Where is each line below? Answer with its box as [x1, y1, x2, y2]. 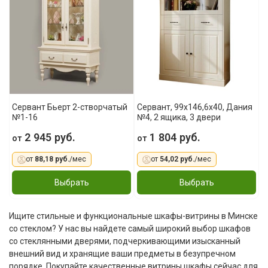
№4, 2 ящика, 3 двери [137, 112, 221, 123]
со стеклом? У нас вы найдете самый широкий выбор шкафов [9, 224, 251, 234]
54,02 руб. [160, 155, 195, 164]
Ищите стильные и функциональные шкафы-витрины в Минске [9, 211, 258, 221]
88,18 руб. [35, 155, 70, 164]
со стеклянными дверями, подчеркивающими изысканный [9, 236, 240, 246]
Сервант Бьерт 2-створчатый [12, 102, 128, 112]
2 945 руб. [22, 131, 76, 144]
